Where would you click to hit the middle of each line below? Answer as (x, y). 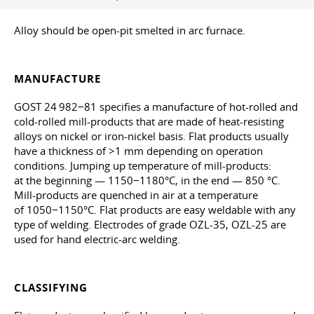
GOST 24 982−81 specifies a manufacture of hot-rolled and (156, 106)
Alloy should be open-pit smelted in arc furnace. (130, 30)
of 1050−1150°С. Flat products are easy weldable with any (155, 209)
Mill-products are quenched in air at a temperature (136, 194)
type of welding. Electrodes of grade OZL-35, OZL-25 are (150, 224)
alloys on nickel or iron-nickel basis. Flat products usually (151, 136)
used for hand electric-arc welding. (97, 239)
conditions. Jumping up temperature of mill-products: (143, 165)
